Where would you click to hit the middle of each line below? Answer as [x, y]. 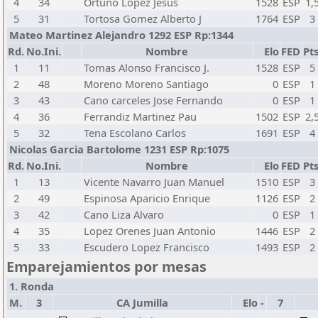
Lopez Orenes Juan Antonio [150, 231]
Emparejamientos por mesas [106, 267]
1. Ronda [32, 286]
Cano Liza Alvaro [124, 214]
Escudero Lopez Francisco [147, 247]
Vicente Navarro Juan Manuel [154, 182]
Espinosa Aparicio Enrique [147, 198]
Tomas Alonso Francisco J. [147, 67]
